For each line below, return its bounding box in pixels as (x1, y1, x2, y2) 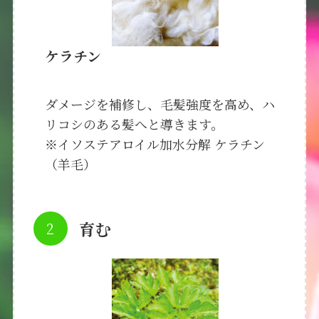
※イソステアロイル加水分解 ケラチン (44, 134, 265, 153)
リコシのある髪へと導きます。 (44, 114, 224, 133)
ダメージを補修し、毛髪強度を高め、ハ (44, 94, 275, 113)
